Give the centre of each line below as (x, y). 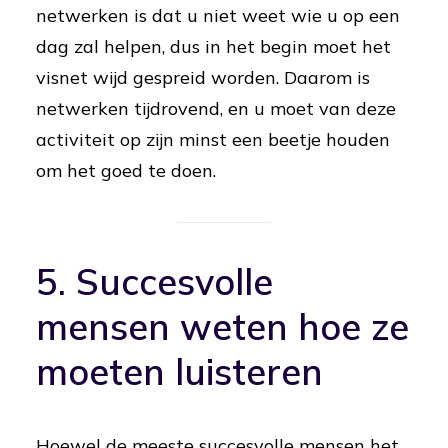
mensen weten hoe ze (222, 326)
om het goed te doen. (126, 170)
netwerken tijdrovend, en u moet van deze (216, 108)
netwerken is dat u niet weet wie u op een (218, 15)
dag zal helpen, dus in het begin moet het (213, 46)
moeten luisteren (179, 371)
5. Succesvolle (154, 281)
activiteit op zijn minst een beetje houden (213, 139)
